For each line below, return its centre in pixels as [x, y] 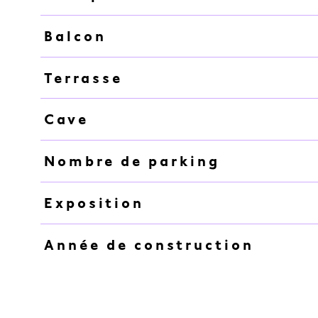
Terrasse [83, 78]
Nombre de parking [132, 161]
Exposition [94, 203]
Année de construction [149, 245]
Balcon [75, 36]
